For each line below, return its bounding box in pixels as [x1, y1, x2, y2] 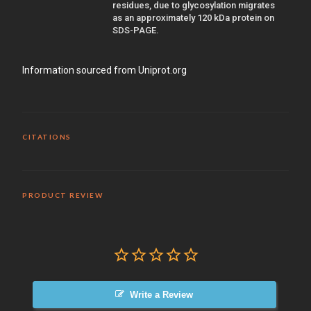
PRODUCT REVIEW [22, 190, 103, 199]
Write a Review [130, 289, 194, 300]
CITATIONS [22, 132, 72, 141]
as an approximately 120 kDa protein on [112, 12, 274, 23]
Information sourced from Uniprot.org [22, 64, 187, 76]
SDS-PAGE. [112, 24, 159, 35]
